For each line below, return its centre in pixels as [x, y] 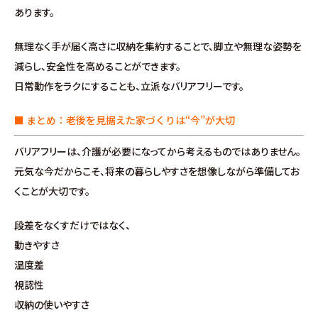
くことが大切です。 [52, 191]
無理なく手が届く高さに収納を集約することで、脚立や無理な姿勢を [158, 46]
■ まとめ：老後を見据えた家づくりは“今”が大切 [125, 120]
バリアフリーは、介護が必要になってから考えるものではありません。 [158, 151]
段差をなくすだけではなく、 [72, 225]
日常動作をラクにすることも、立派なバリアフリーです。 [129, 86]
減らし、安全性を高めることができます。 [98, 66]
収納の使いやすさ [52, 305]
